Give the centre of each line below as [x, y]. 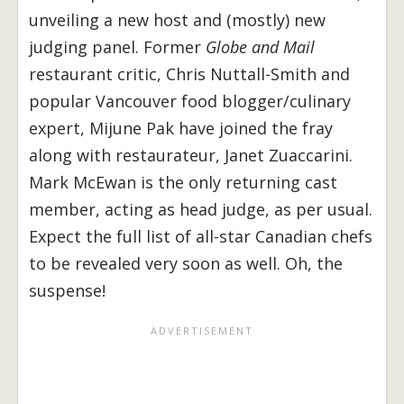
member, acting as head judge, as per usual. [201, 210]
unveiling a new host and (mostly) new [177, 20]
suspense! [67, 291]
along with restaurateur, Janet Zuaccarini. [191, 156]
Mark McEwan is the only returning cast [183, 183]
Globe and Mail [260, 47]
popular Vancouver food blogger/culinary [190, 101]
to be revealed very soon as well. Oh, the [186, 264]
